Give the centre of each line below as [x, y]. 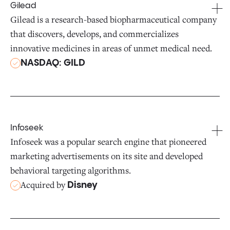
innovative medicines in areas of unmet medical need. [111, 48]
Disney [82, 185]
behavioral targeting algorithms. [71, 170]
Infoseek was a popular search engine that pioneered [108, 141]
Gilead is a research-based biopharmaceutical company [113, 19]
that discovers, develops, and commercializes [94, 34]
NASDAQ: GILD [53, 63]
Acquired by [44, 185]
